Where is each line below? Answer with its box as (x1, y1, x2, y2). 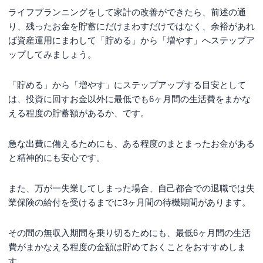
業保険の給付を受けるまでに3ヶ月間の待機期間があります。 (8, 197, 251, 207)
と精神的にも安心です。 (8, 152, 105, 163)
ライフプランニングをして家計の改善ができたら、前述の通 (8, 6, 246, 17)
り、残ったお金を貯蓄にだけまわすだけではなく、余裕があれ (8, 21, 255, 31)
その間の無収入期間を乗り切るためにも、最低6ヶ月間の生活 (8, 227, 251, 238)
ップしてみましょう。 (8, 49, 96, 59)
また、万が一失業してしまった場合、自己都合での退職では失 (8, 183, 255, 193)
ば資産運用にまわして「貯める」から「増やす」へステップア (8, 35, 255, 45)
